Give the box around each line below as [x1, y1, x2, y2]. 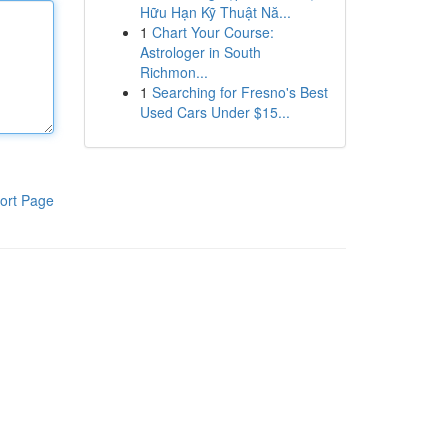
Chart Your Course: [151, 22, 274, 42]
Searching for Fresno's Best [151, 82, 328, 102]
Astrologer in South [139, 42, 261, 62]
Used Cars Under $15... [139, 102, 290, 122]
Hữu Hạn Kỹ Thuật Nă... [139, 2, 291, 22]
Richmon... [139, 62, 208, 82]
